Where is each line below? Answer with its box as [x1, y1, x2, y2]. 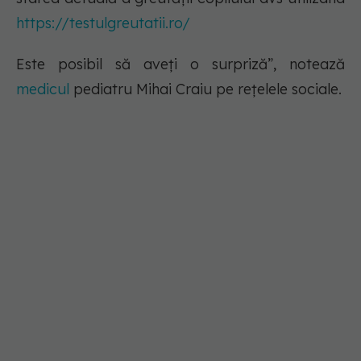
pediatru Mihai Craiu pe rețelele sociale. [73, 80, 342, 99]
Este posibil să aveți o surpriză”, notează [16, 55, 345, 74]
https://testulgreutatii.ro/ [16, 14, 190, 33]
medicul [16, 80, 73, 99]
